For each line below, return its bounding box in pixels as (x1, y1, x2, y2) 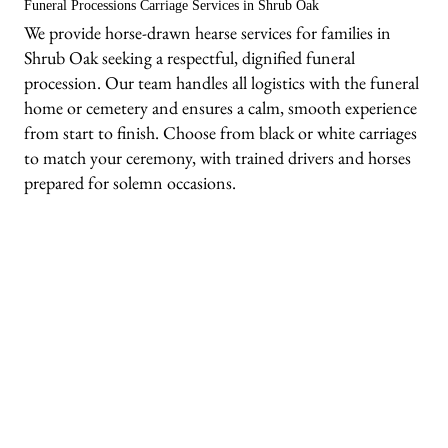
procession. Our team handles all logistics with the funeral (24, 71, 420, 95)
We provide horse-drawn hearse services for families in (24, 21, 392, 45)
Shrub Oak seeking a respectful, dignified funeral (24, 46, 356, 70)
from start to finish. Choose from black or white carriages (24, 121, 418, 145)
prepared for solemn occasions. (24, 171, 237, 195)
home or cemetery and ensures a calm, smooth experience (24, 96, 418, 120)
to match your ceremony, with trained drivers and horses (24, 146, 412, 170)
